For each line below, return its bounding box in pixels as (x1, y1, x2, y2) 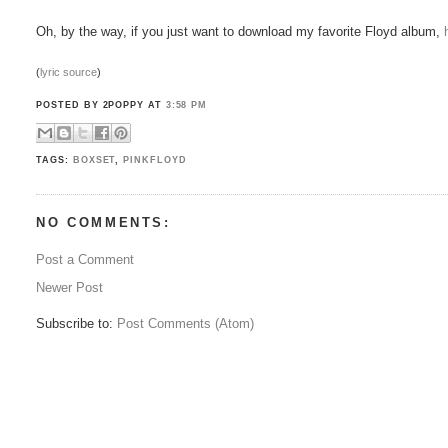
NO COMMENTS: (36, 215, 171, 231)
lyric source (40, 65, 98, 78)
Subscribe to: (36, 315, 118, 331)
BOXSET (72, 155, 116, 166)
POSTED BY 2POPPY (36, 100, 148, 111)
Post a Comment (36, 251, 135, 267)
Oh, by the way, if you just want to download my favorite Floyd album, (36, 23, 445, 39)
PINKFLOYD (123, 155, 187, 166)
